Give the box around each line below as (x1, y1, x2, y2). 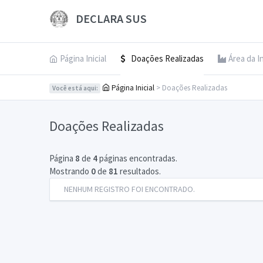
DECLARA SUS (73, 11, 147, 26)
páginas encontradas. (97, 153, 177, 164)
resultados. (118, 166, 161, 177)
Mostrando (49, 166, 91, 177)
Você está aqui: (52, 84, 98, 92)
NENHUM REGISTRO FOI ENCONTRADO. (64, 184, 195, 194)
